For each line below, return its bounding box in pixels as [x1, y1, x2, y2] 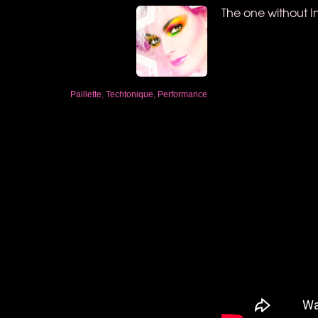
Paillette [70, 89, 102, 99]
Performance [158, 89, 207, 99]
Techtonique [106, 89, 153, 99]
